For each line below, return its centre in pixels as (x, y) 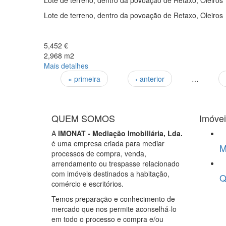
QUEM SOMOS (83, 118)
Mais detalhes (66, 66)
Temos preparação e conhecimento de (113, 199)
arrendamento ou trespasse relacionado (116, 163)
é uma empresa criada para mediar (108, 143)
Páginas (71, 89)
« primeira (84, 79)
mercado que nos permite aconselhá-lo (114, 209)
